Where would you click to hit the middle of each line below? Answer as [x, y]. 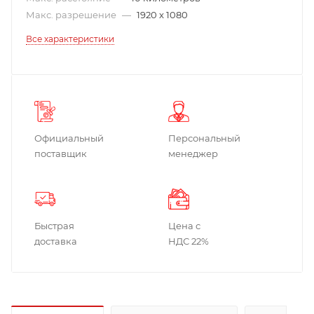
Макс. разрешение [72, 14]
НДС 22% [189, 241]
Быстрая [54, 225]
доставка [56, 241]
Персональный [204, 138]
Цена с [184, 225]
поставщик [61, 153]
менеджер [193, 153]
